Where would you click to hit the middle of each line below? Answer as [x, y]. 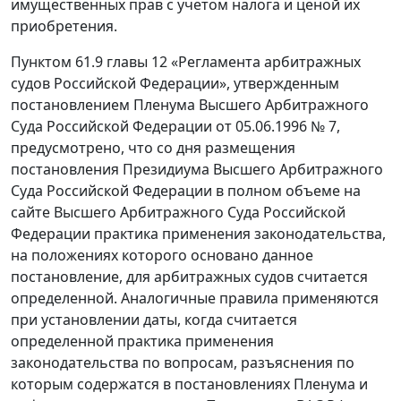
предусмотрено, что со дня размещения [153, 148]
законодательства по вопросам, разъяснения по [183, 363]
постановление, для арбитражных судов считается [189, 277]
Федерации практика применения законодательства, [198, 234]
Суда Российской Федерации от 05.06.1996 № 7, [175, 126]
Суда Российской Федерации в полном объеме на [186, 191]
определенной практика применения [142, 341]
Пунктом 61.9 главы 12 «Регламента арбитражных [186, 62]
